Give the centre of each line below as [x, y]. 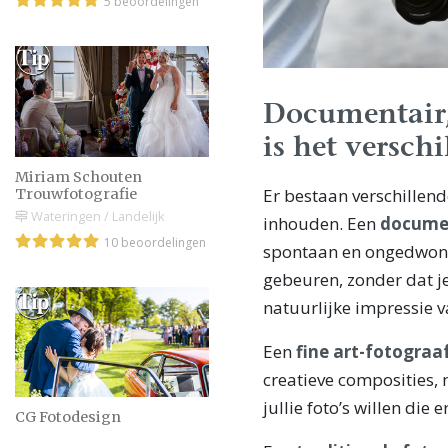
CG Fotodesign [68, 417]
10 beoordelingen [155, 242]
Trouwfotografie [76, 193]
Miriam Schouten [78, 176]
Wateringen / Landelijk [96, 215]
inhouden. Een [321, 223]
